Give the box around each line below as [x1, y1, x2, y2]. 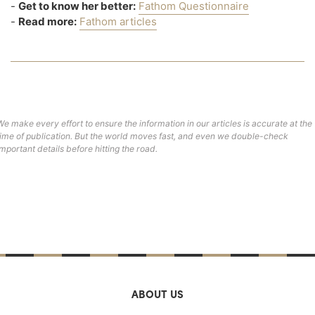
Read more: [18, 15, 77, 29]
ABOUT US [131, 285, 184, 302]
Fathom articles [79, 15, 157, 29]
